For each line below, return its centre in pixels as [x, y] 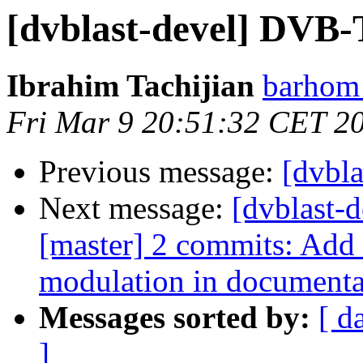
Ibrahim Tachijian [130, 86]
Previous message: [160, 172]
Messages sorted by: [175, 318]
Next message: [135, 208]
